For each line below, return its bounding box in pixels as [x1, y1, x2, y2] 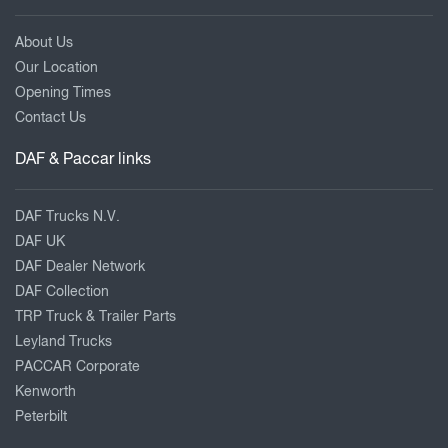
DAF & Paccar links [15, 151, 151, 168]
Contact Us [15, 110, 86, 125]
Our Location [15, 60, 98, 75]
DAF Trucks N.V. [15, 209, 120, 224]
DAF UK [15, 234, 65, 249]
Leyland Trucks [15, 334, 112, 349]
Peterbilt [15, 409, 67, 424]
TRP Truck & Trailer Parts [15, 309, 176, 324]
